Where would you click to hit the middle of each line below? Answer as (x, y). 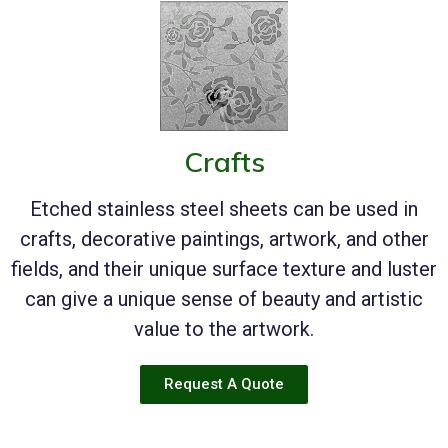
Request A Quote (224, 383)
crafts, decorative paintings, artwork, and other (224, 238)
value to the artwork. (224, 328)
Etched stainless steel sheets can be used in (224, 208)
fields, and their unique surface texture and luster (224, 268)
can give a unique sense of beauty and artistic (224, 298)
